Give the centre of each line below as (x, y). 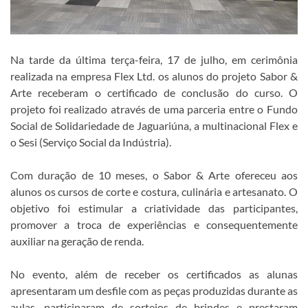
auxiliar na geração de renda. (77, 241)
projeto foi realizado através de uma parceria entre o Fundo (154, 109)
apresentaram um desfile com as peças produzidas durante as (154, 290)
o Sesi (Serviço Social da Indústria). (91, 142)
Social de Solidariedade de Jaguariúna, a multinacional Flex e (154, 125)
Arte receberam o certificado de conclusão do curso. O (154, 92)
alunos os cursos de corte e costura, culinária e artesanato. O (154, 191)
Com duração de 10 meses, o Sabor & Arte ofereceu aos (154, 175)
